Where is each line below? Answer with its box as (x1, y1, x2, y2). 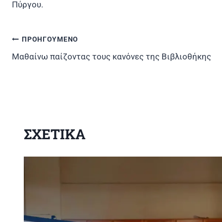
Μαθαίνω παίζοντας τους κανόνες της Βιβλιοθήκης (12, 51, 211, 61)
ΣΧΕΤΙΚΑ (24, 124, 86, 143)
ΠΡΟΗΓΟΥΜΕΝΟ (22, 35, 78, 44)
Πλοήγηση (11, 43, 79, 62)
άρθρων (11, 64, 63, 83)
